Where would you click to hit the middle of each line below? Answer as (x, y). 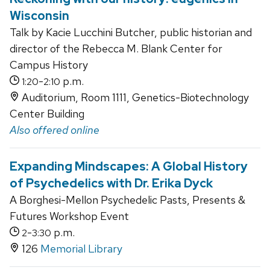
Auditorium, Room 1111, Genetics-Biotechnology (134, 98)
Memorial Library (81, 249)
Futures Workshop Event (69, 216)
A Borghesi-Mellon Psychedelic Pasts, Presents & (127, 200)
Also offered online (55, 130)
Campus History (49, 65)
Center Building (47, 114)
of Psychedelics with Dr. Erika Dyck (111, 184)
